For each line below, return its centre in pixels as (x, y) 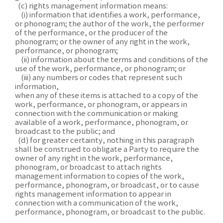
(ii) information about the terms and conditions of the (111, 60)
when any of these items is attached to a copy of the (107, 96)
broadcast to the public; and (65, 132)
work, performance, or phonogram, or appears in (101, 105)
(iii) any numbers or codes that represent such (99, 78)
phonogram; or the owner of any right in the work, (102, 42)
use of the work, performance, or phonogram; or (100, 69)
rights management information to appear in (93, 194)
